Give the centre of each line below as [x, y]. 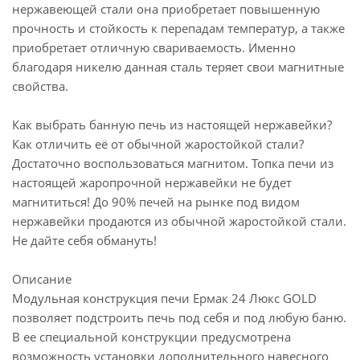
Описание [42, 279]
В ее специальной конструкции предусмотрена [151, 337]
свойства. [40, 86]
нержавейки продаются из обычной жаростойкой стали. [179, 221]
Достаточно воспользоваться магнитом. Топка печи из [173, 163]
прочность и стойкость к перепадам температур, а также [178, 28]
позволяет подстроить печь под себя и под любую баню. [179, 317]
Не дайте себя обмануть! [84, 240]
